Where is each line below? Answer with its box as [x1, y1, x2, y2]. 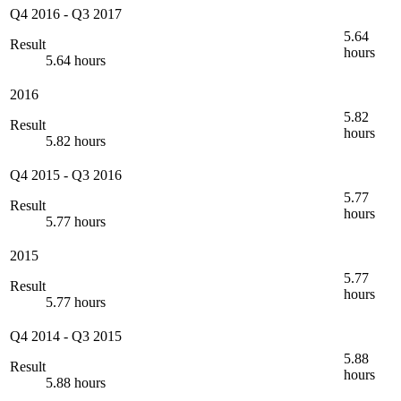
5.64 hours [46, 52, 106, 68]
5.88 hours [46, 374, 106, 390]
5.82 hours [46, 132, 106, 149]
